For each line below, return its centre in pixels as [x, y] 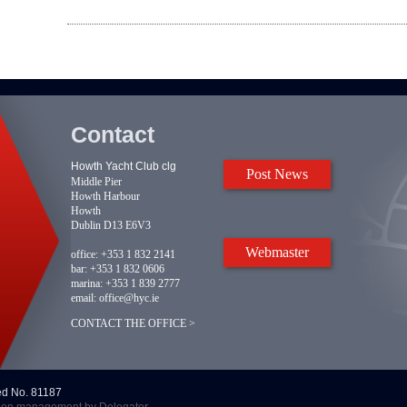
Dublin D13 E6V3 [111, 225]
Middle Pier [96, 181]
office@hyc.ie [129, 298]
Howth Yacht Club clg [124, 166]
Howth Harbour [105, 196]
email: [84, 298]
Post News [277, 174]
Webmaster [277, 253]
